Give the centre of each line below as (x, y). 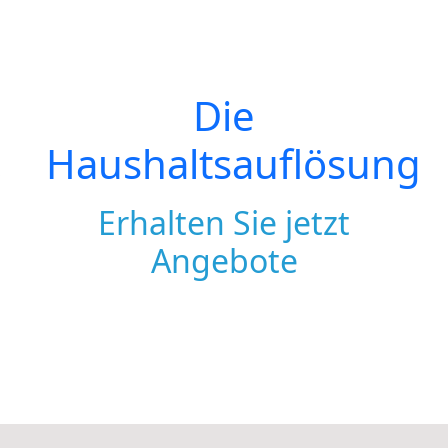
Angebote (224, 260)
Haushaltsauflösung (233, 163)
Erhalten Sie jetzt (224, 222)
